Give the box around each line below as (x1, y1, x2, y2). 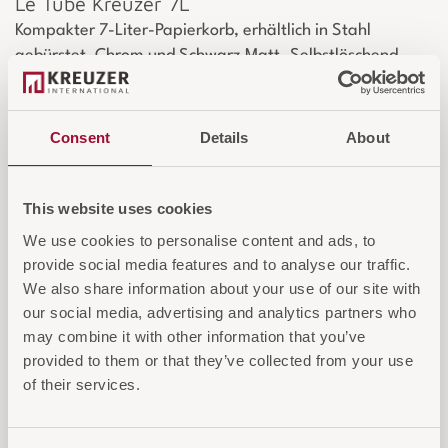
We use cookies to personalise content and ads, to (23, 231, 376, 249)
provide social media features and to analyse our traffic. (23, 255, 411, 273)
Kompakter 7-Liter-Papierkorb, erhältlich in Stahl (15, 22, 371, 40)
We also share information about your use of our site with (23, 279, 421, 297)
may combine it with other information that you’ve (23, 327, 366, 345)
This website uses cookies (23, 200, 213, 217)
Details (199, 129, 249, 146)
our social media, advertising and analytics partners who (23, 303, 416, 321)
